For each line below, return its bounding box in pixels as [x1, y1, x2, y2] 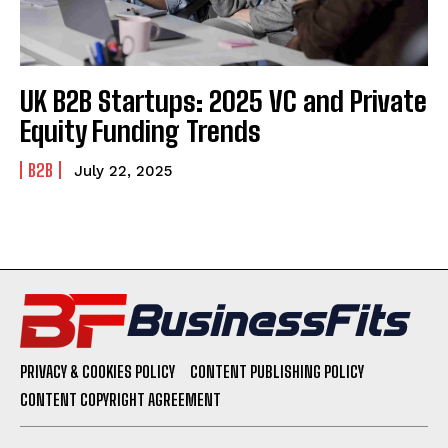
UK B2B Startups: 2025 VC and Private [20, 83, 427, 118]
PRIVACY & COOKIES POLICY [20, 361, 175, 381]
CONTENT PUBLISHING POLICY [190, 361, 364, 381]
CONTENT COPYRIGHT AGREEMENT [20, 389, 221, 409]
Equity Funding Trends [20, 113, 261, 148]
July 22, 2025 [74, 161, 172, 180]
